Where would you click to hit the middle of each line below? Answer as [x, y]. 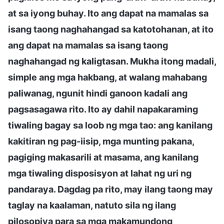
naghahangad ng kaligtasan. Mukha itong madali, [112, 61]
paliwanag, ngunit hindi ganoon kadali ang [98, 93]
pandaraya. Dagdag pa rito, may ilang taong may [110, 189]
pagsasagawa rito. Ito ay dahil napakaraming [103, 109]
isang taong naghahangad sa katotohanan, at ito [111, 29]
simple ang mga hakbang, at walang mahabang [107, 77]
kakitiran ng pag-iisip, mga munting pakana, [101, 141]
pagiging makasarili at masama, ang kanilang [103, 157]
